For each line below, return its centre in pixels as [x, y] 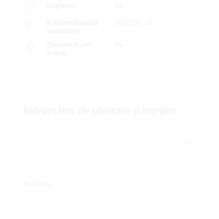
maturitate [63, 31]
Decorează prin [69, 45]
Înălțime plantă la [72, 23]
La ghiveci [62, 6]
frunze [56, 53]
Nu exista [37, 184]
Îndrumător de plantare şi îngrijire [100, 111]
